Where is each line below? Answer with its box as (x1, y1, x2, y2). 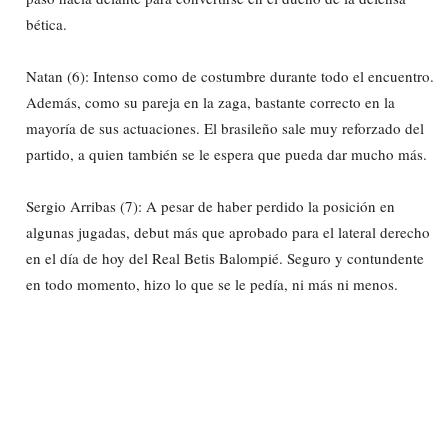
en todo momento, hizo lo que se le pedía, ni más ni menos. (26, 273, 398, 294)
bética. (26, 13, 67, 34)
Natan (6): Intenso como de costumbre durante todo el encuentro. (26, 65, 434, 86)
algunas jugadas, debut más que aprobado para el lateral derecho (26, 221, 430, 242)
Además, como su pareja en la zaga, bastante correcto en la (26, 91, 395, 112)
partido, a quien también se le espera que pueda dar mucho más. (26, 143, 427, 164)
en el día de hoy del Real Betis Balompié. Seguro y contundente (26, 247, 424, 268)
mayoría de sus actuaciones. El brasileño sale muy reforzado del (26, 117, 424, 138)
